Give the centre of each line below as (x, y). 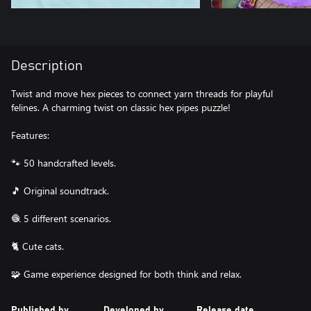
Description (47, 66)
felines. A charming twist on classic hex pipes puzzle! (121, 107)
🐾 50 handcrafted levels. (64, 163)
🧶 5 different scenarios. (61, 218)
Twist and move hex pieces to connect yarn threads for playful (142, 93)
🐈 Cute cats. (37, 246)
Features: (30, 135)
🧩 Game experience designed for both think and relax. (126, 274)
